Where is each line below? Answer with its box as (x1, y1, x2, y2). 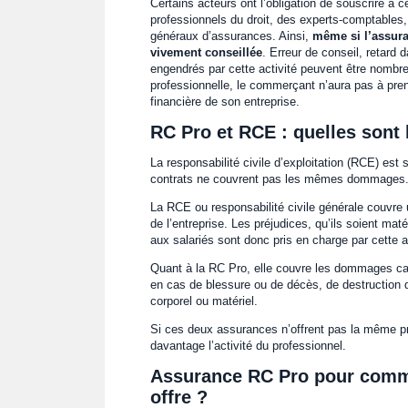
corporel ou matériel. (149, 294, 258, 308)
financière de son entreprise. (149, 95, 300, 108)
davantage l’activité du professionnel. (149, 339, 346, 352)
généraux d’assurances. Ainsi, (149, 29, 312, 43)
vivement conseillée (149, 46, 262, 59)
